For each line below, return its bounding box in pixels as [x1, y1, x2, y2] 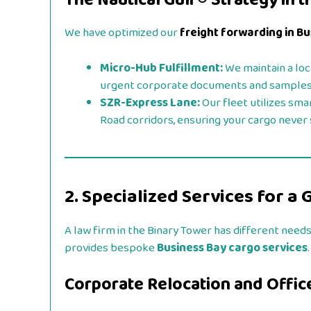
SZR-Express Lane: [100, 93, 200, 112]
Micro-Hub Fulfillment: [100, 58, 223, 78]
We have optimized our [65, 24, 178, 43]
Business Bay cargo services [157, 238, 308, 258]
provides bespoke [65, 238, 157, 258]
